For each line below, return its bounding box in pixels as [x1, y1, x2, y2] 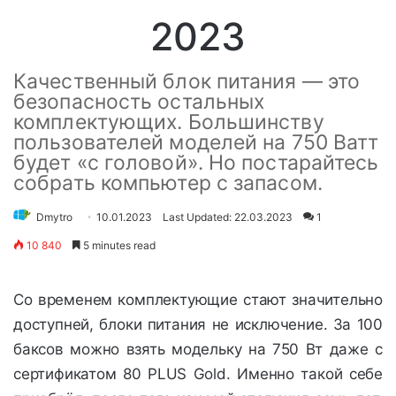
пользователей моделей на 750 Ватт [13, 130, 379, 156]
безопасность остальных [13, 89, 265, 115]
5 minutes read [80, 239, 156, 253]
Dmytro [36, 210, 72, 225]
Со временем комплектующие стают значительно [13, 291, 383, 309]
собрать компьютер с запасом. [13, 171, 323, 196]
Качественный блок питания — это [13, 69, 361, 95]
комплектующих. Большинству [13, 110, 324, 135]
